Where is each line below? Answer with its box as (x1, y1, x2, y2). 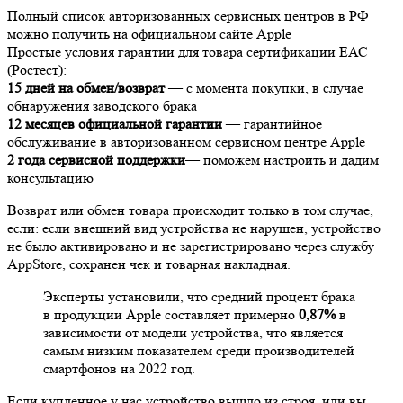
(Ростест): (7, 60, 67, 78)
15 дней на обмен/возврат (7, 78, 165, 96)
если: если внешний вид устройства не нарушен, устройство (7, 219, 381, 237)
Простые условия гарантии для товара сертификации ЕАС (7, 42, 368, 60)
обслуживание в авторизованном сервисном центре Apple (7, 132, 365, 150)
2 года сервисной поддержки (7, 150, 185, 168)
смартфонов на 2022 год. (43, 359, 195, 377)
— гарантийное (222, 114, 322, 132)
